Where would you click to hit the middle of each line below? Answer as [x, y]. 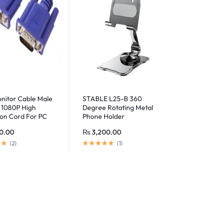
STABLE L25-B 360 [112, 98]
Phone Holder [103, 116]
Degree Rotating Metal [118, 107]
